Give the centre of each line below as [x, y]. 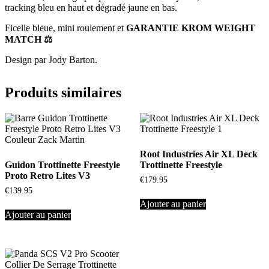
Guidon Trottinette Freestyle [62, 165]
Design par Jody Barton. [51, 59]
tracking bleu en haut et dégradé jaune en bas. [91, 7]
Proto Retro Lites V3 [47, 175]
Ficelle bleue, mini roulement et [65, 28]
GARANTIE [154, 28]
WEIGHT [235, 28]
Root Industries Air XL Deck [198, 154]
